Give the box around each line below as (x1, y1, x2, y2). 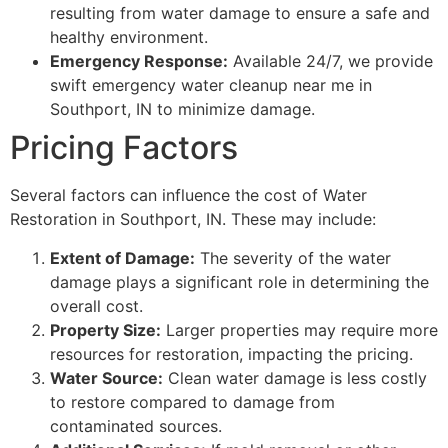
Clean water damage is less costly (163, 367, 427, 388)
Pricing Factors (10, 128, 238, 168)
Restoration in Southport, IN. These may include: (10, 209, 376, 230)
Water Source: (50, 367, 163, 388)
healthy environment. (50, 27, 208, 48)
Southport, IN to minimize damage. (50, 99, 315, 120)
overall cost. (50, 295, 143, 316)
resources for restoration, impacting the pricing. (50, 343, 413, 364)
